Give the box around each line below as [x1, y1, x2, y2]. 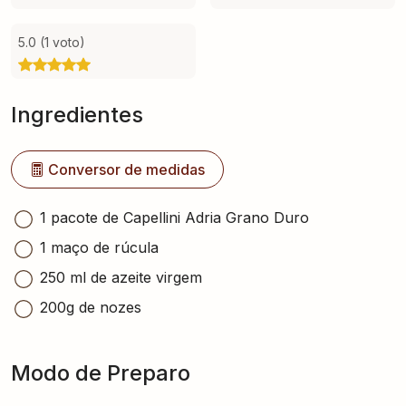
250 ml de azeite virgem [40, 268, 202, 286]
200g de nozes [40, 298, 141, 316]
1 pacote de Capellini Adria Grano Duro [40, 208, 309, 227]
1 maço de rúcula [40, 238, 159, 256]
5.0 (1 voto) [18, 34, 85, 50]
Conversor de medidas [48, 160, 205, 179]
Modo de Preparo [11, 360, 190, 386]
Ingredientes [11, 101, 143, 128]
